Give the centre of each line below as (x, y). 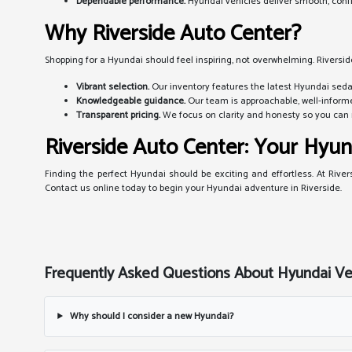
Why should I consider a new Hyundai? (151, 316)
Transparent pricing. (119, 115)
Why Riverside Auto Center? (173, 34)
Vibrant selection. (113, 87)
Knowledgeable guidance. (131, 101)
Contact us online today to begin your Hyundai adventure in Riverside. (194, 188)
